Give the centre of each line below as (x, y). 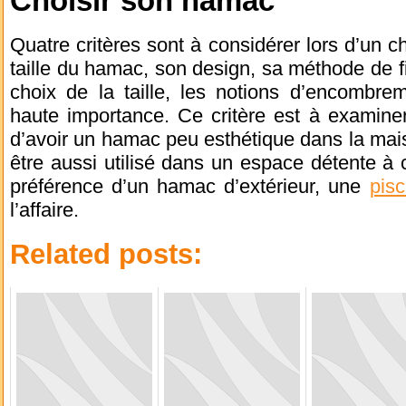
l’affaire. (44, 210)
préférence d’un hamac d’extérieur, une (190, 187)
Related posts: (106, 255)
